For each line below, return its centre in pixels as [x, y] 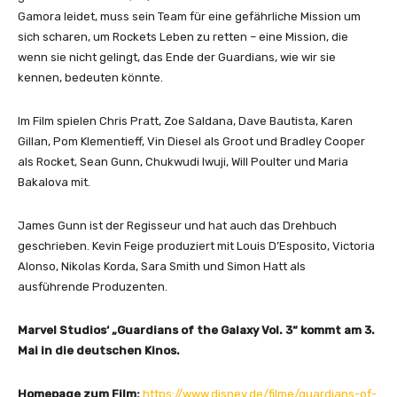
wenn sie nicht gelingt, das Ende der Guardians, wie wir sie [177, 57]
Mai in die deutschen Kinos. [99, 350]
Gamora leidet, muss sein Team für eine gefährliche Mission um [189, 16]
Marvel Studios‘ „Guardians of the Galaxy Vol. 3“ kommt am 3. [196, 330]
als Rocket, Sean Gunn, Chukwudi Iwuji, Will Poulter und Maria [183, 161]
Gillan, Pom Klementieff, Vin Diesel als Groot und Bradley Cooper [191, 141]
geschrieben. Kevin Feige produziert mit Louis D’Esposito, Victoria [196, 245]
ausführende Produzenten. [94, 286]
